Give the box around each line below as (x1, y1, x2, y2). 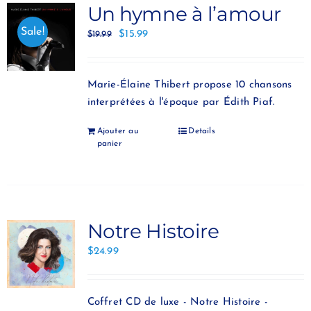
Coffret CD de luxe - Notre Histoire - (87, 297, 268, 308)
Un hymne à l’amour (87, 2, 281, 26)
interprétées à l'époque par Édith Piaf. (87, 97, 276, 108)
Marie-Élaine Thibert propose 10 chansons (87, 80, 292, 90)
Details (188, 127, 215, 135)
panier (96, 140, 122, 148)
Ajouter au (96, 127, 139, 135)
